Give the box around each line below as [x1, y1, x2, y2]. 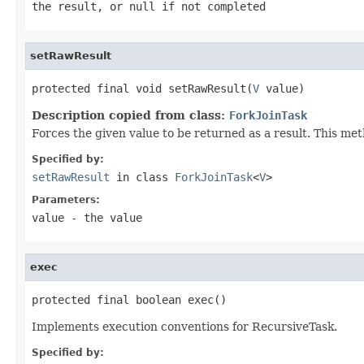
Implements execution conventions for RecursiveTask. [32, 319, 337, 333]
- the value [64, 210, 142, 224]
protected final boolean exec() [32, 292, 227, 306]
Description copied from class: [32, 108, 229, 122]
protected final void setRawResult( [32, 81, 253, 95]
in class [110, 170, 175, 184]
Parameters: [32, 193, 100, 206]
